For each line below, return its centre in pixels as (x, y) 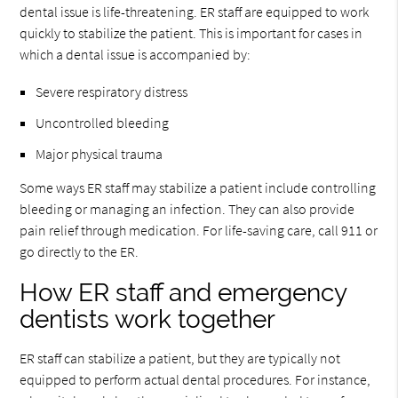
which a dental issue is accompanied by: (135, 54)
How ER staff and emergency (183, 293)
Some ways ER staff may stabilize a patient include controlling (198, 187)
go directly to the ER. (80, 251)
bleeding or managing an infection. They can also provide (187, 209)
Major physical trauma (99, 154)
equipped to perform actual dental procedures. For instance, (195, 379)
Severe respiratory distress (112, 92)
